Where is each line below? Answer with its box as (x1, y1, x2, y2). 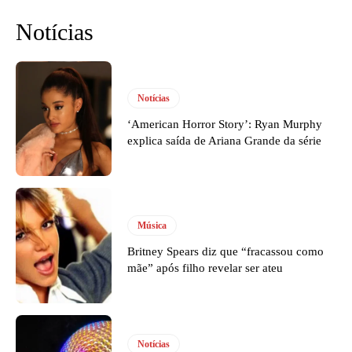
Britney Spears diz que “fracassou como (127, 244, 324, 258)
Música (137, 219, 167, 231)
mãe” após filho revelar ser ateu (127, 261, 284, 274)
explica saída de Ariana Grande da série (127, 134, 322, 147)
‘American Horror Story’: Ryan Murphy (127, 117, 323, 130)
